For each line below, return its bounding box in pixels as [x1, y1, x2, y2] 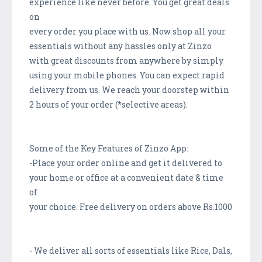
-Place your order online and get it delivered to [29, 157, 222, 168]
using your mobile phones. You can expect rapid [29, 69, 225, 81]
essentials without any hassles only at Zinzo [29, 40, 212, 51]
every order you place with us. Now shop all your [29, 25, 226, 37]
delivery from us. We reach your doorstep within [29, 84, 229, 95]
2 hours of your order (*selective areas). [29, 98, 189, 110]
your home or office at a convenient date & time [29, 171, 223, 183]
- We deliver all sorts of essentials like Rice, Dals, [29, 244, 232, 256]
